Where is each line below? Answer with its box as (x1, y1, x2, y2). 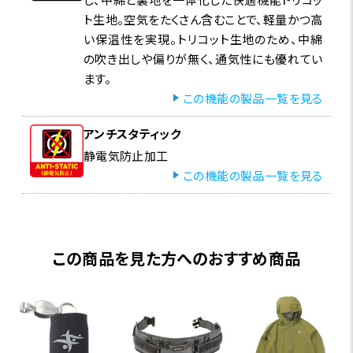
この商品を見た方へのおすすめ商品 (52, 246, 301, 269)
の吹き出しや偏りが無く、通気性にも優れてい (83, 50, 323, 67)
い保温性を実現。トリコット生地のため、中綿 (83, 30, 323, 47)
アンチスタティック (83, 124, 181, 142)
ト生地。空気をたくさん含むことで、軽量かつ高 (83, 10, 323, 28)
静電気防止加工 (83, 147, 169, 164)
